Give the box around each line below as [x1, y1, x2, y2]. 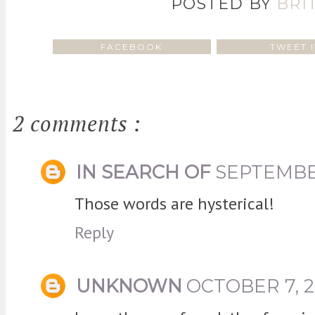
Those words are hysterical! [75, 192, 274, 214]
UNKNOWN [76, 274, 182, 297]
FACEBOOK [101, 41, 162, 52]
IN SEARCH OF [76, 160, 211, 183]
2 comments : [13, 108, 141, 138]
